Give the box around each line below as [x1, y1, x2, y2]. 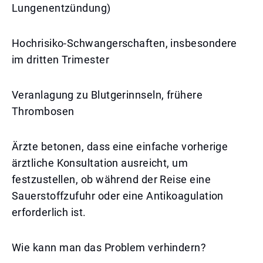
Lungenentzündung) [12, 2, 111, 14]
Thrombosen [12, 105, 75, 117]
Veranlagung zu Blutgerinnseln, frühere [12, 89, 203, 101]
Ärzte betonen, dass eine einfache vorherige [12, 140, 228, 153]
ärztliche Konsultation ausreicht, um [12, 157, 188, 169]
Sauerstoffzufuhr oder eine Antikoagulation [12, 190, 224, 202]
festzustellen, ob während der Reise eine [12, 173, 211, 186]
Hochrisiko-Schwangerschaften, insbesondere [12, 37, 237, 49]
